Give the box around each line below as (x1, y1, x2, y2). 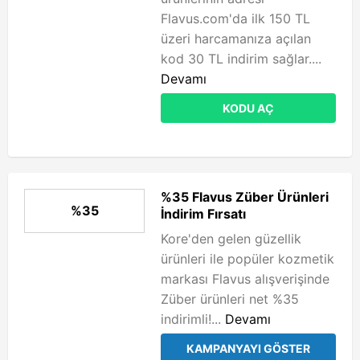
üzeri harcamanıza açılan (161, 31, 311, 47)
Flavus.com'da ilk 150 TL (161, 10, 310, 27)
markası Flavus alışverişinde (161, 271, 329, 287)
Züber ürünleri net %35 (161, 291, 299, 307)
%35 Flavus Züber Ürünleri (161, 189, 329, 205)
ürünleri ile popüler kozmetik (161, 251, 334, 267)
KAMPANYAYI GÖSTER (186, 342, 310, 355)
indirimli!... (161, 311, 225, 327)
